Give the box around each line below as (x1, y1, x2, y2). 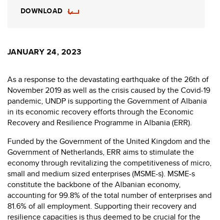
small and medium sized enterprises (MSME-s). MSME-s (7, 167, 195, 179)
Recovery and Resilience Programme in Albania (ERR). (7, 116, 192, 128)
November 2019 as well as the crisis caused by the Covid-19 (7, 84, 210, 96)
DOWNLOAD (21, 5, 63, 16)
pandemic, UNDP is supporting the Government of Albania (7, 95, 207, 107)
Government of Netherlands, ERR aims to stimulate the (7, 146, 194, 158)
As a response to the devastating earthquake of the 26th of (7, 73, 209, 85)
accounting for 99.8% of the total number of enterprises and (7, 189, 212, 201)
